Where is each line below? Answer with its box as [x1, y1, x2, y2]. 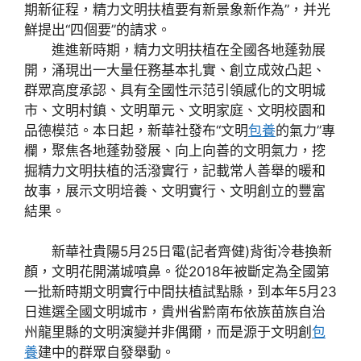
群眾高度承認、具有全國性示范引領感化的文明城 [24, 81, 326, 98]
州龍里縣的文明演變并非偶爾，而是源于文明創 [24, 324, 312, 340]
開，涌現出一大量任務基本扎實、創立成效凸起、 [24, 61, 326, 78]
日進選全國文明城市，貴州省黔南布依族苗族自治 [24, 304, 326, 320]
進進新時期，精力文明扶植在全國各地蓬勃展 [24, 41, 326, 58]
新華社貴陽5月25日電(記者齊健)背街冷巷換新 [24, 243, 332, 259]
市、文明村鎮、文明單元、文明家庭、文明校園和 [24, 102, 326, 118]
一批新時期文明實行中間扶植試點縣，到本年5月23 [24, 284, 337, 300]
